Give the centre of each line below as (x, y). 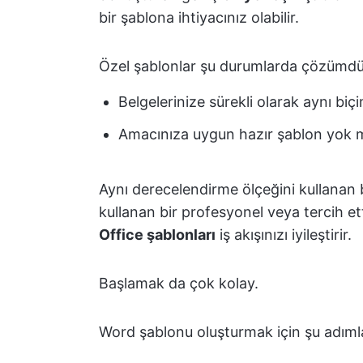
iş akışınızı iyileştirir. (284, 235)
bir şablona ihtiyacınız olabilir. (199, 17)
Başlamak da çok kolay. (179, 283)
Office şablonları (157, 235)
